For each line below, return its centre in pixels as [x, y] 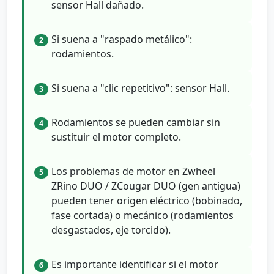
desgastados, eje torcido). [111, 230]
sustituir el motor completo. [116, 137]
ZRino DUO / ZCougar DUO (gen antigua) [146, 186]
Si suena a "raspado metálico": [122, 39]
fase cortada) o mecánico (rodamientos [143, 216]
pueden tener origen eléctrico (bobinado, [147, 201]
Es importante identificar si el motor [135, 265]
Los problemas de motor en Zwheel [133, 172]
